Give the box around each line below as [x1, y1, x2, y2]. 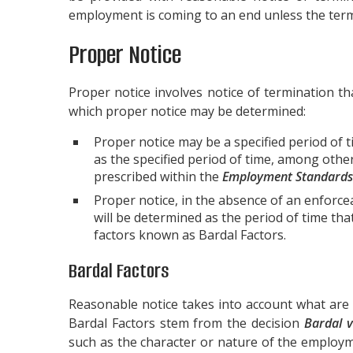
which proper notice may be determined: [69, 102, 306, 120]
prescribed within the [94, 167, 222, 185]
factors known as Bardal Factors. [94, 225, 286, 243]
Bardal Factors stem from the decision [69, 314, 304, 332]
